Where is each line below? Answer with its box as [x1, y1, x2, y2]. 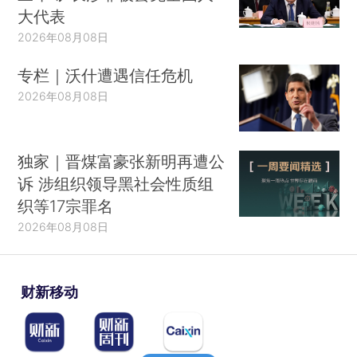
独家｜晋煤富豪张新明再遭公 [18, 151, 226, 171]
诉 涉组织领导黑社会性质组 [18, 173, 214, 194]
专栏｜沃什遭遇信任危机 [18, 65, 194, 86]
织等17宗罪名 [18, 195, 114, 216]
